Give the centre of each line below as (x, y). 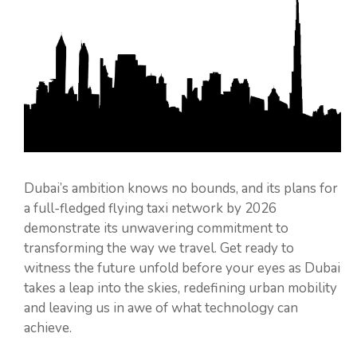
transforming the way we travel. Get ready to (159, 248)
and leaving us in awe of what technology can (161, 308)
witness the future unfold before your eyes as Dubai (182, 268)
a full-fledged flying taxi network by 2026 (150, 208)
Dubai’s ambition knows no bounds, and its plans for (181, 188)
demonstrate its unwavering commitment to (156, 228)
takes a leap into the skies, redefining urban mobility (180, 288)
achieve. (48, 328)
